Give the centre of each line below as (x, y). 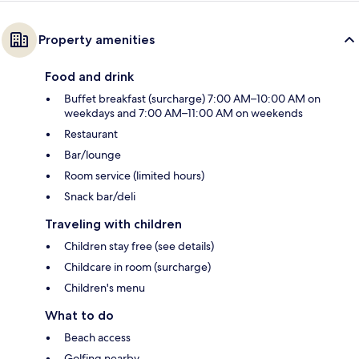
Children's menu (105, 287)
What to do (79, 315)
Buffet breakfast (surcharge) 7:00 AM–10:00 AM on (192, 98)
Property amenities (97, 39)
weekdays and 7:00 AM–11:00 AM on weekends (184, 113)
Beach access (97, 337)
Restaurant (91, 133)
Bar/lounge (93, 154)
